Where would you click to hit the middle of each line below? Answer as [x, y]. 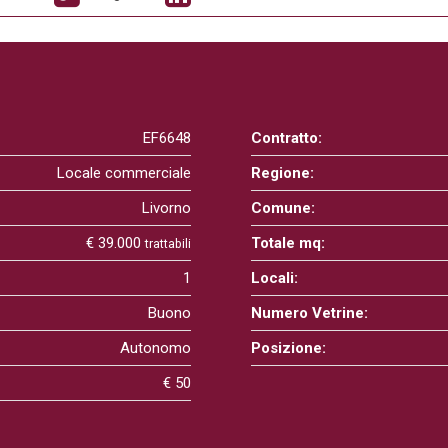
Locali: [274, 278]
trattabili [167, 243]
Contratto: [286, 138]
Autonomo [155, 348]
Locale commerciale [123, 173]
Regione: [282, 173]
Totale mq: [287, 243]
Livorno [166, 208]
